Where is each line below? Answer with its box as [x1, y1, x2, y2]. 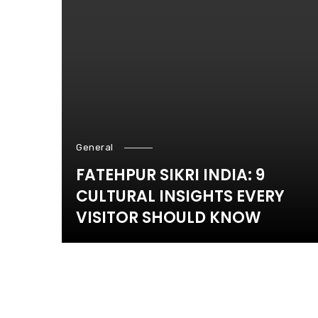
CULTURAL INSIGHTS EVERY [76, 185, 285, 207]
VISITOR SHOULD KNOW [76, 207, 261, 229]
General [76, 142, 114, 153]
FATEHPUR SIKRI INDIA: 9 [76, 164, 265, 186]
